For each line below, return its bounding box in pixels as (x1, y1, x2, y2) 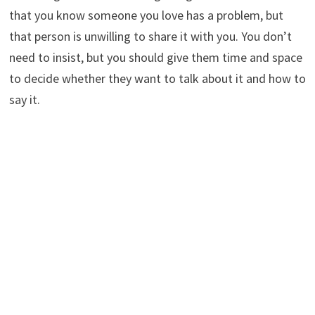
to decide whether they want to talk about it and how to (8, 70, 306, 86)
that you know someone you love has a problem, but (8, 6, 283, 23)
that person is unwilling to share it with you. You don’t (8, 27, 292, 44)
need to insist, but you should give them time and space (8, 49, 302, 65)
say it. (8, 91, 40, 108)
